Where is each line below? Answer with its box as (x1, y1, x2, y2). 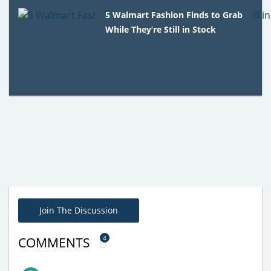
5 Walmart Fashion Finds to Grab (105, 8, 243, 21)
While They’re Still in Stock (105, 23, 217, 35)
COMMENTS (18, 233, 93, 251)
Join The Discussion (39, 204, 118, 216)
